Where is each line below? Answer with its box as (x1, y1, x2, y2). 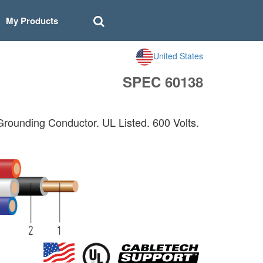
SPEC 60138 (123, 72, 203, 92)
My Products (5, 14, 58, 27)
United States (153, 49, 203, 62)
